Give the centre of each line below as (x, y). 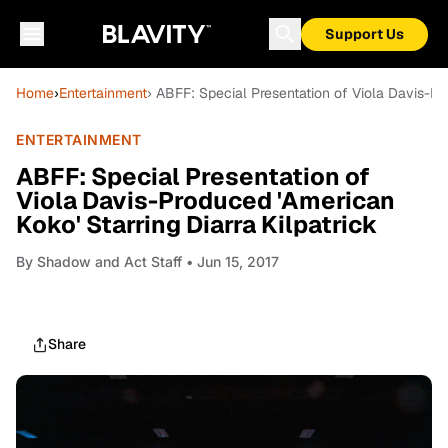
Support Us (364, 34)
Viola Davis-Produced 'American (205, 200)
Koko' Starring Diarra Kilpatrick (197, 224)
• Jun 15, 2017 (230, 261)
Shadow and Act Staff (109, 261)
